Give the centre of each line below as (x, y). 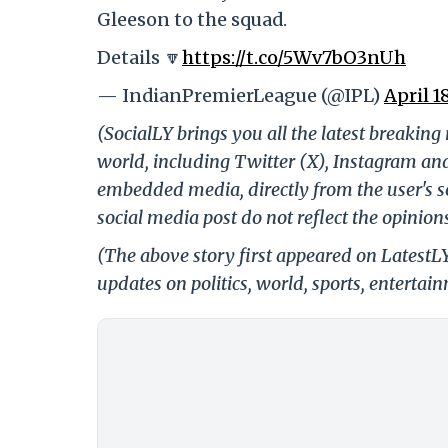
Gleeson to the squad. (192, 19)
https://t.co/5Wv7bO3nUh (294, 57)
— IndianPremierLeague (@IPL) (240, 95)
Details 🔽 (139, 57)
